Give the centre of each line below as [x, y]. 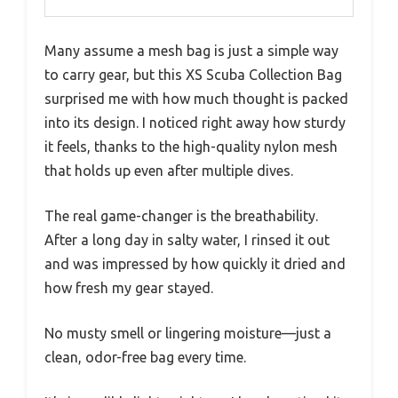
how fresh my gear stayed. [129, 287]
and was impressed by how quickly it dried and [195, 263]
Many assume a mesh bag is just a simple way [191, 50]
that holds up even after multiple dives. [169, 170]
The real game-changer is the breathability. [181, 215]
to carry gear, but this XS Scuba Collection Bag [193, 74]
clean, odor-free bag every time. [145, 357]
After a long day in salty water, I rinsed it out [187, 239]
